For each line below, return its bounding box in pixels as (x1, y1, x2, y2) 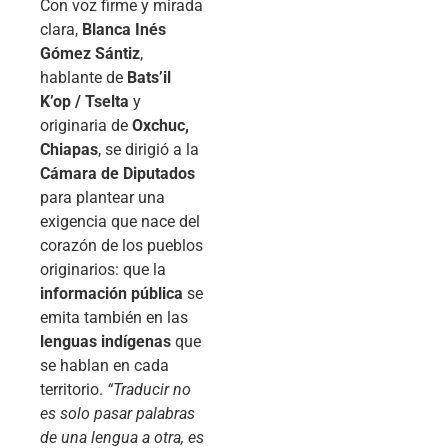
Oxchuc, (132, 116, 189, 136)
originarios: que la (40, 260, 166, 280)
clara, (40, 20, 82, 40)
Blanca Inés (82, 20, 166, 40)
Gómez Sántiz (40, 44, 140, 64)
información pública (40, 284, 183, 304)
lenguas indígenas (40, 332, 171, 352)
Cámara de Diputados (40, 164, 195, 184)
